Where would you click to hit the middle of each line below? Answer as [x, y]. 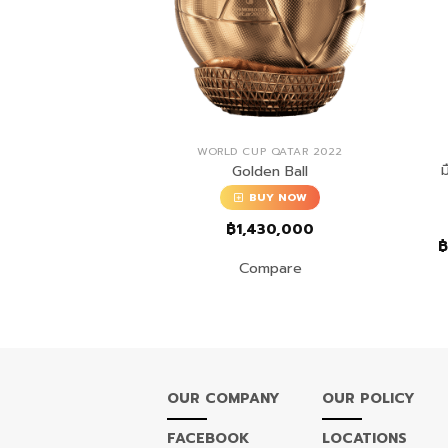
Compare [270, 268]
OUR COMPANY [223, 399]
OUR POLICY [368, 399]
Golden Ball [270, 170]
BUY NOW [278, 198]
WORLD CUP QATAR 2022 [270, 152]
